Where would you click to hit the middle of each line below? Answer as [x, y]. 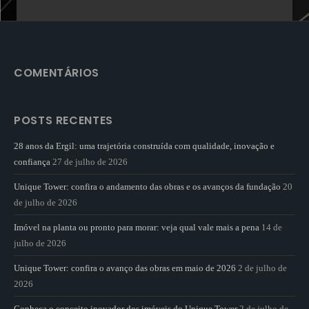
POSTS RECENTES [63, 120]
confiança [32, 161]
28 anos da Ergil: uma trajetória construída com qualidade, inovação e [144, 146]
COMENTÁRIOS [57, 72]
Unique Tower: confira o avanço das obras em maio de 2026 [125, 268]
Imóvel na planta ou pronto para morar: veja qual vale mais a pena [137, 227]
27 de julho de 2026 [90, 161]
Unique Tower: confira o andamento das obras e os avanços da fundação [147, 186]
